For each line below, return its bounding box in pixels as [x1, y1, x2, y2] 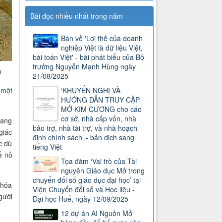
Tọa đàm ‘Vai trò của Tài [61, 156, 137, 166]
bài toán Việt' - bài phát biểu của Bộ [33, 52, 145, 62]
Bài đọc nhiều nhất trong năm [30, 11, 123, 21]
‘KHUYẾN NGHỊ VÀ [61, 85, 121, 96]
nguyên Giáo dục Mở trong [61, 166, 145, 176]
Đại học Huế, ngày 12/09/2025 [33, 194, 129, 204]
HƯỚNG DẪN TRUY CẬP [61, 95, 140, 105]
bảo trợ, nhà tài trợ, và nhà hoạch [33, 123, 138, 133]
